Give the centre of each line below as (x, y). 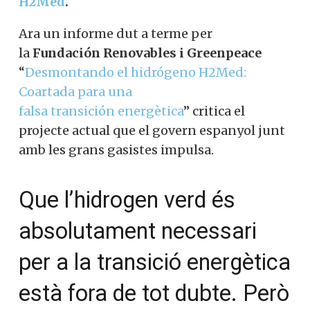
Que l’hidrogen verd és (127, 211)
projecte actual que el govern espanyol (137, 142)
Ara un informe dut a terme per (116, 45)
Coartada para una (75, 103)
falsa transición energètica (101, 122)
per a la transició (100, 274)
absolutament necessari (138, 243)
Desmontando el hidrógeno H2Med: (136, 84)
